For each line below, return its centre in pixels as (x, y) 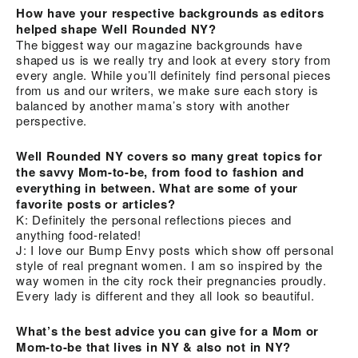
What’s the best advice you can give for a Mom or (167, 330)
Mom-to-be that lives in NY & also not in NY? (153, 346)
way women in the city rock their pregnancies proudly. (171, 280)
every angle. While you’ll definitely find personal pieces (174, 74)
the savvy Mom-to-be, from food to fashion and (160, 171)
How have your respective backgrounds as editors (170, 12)
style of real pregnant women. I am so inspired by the (169, 265)
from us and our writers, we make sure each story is (167, 89)
